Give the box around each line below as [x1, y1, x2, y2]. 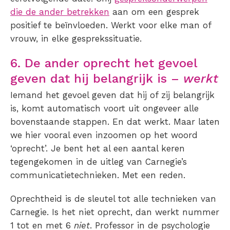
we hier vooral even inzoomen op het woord [10, 129, 198, 140]
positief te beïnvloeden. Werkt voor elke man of [10, 20, 211, 30]
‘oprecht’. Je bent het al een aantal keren [10, 143, 185, 154]
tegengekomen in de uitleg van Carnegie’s [10, 156, 187, 167]
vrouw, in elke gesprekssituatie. [10, 33, 142, 44]
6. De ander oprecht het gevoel [10, 55, 197, 70]
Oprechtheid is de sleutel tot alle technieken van [10, 193, 216, 204]
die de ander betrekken [10, 6, 109, 17]
